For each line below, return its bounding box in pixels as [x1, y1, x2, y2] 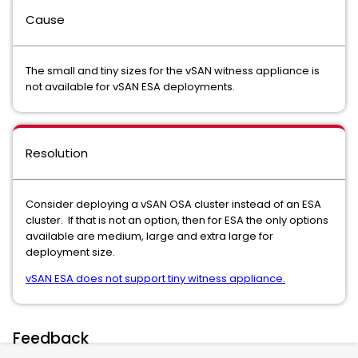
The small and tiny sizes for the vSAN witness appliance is [26, 63, 320, 78]
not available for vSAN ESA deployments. [26, 79, 235, 94]
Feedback [13, 328, 89, 349]
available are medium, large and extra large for [26, 229, 273, 244]
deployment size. [26, 245, 120, 260]
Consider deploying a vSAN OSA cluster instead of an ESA [26, 197, 321, 212]
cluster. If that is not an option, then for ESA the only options [26, 213, 328, 228]
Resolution [26, 145, 88, 161]
